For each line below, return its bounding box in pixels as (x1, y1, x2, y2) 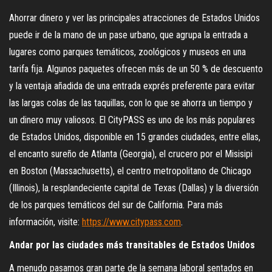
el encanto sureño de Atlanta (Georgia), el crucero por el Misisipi (9, 148, 253, 160)
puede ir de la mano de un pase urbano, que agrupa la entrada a (9, 29, 248, 41)
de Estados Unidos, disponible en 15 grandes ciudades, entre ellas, (9, 131, 260, 143)
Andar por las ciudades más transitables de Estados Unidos (9, 239, 255, 251)
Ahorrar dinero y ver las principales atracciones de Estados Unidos (9, 12, 260, 24)
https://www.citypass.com (82, 216, 181, 228)
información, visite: (9, 216, 82, 228)
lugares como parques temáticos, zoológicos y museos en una (9, 46, 246, 58)
